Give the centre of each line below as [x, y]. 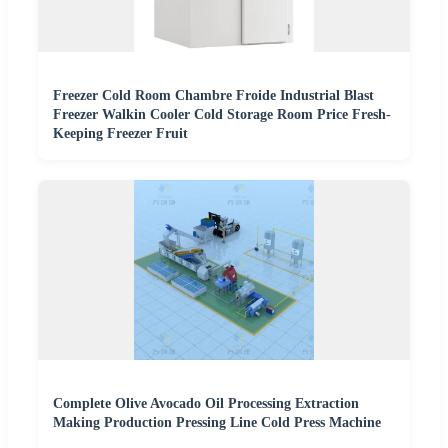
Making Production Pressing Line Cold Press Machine [217, 422]
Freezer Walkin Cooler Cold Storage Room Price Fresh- [222, 114]
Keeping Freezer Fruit [120, 133]
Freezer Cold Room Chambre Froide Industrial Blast [213, 95]
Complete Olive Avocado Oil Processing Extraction [206, 403]
